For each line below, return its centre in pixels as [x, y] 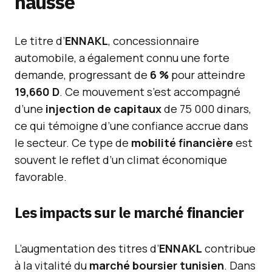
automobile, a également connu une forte [122, 58]
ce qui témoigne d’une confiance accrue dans [131, 126]
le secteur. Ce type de [73, 143]
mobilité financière [182, 143]
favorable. [41, 177]
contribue [229, 248]
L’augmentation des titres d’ [87, 248]
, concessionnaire [154, 41]
